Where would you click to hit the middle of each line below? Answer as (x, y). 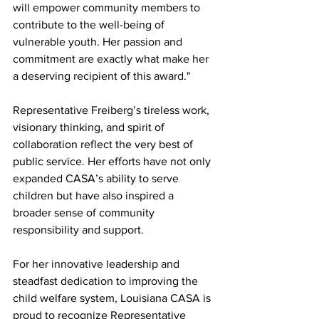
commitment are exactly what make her (112, 59)
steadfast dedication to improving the (107, 281)
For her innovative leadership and (98, 264)
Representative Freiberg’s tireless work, (113, 110)
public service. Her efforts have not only (113, 161)
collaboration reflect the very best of (104, 144)
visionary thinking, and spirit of (90, 127)
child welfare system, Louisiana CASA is (113, 298)
